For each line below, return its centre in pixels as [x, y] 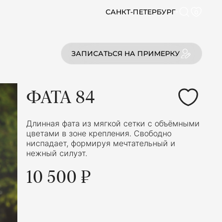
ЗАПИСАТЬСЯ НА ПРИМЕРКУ [126, 54]
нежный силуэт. [57, 153]
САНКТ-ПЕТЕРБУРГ [140, 12]
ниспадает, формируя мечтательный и [101, 143]
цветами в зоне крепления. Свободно [99, 133]
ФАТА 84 [60, 97]
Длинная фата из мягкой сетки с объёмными [113, 123]
